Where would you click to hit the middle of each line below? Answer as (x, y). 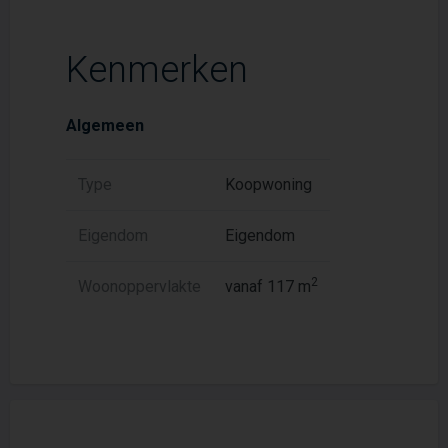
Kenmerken (157, 70)
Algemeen (105, 125)
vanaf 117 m (268, 286)
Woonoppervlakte (139, 286)
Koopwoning (268, 184)
